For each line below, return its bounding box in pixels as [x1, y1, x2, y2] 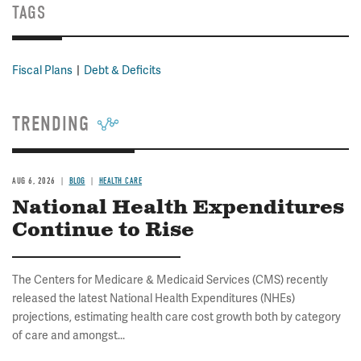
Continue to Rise [12, 218, 194, 243]
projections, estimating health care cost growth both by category [12, 309, 341, 324]
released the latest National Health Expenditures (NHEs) [12, 291, 295, 305]
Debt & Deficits [84, 63, 161, 77]
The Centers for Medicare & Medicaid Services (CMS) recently [12, 272, 328, 287]
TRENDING [12, 112, 89, 136]
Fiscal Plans [12, 63, 73, 77]
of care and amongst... [12, 328, 125, 342]
